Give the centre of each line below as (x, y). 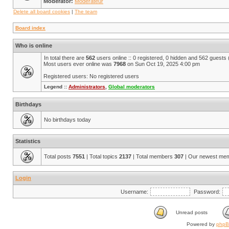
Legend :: (56, 87)
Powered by (201, 224)
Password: (207, 192)
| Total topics (102, 156)
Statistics (28, 141)
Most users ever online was (78, 64)
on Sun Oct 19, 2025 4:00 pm (163, 64)
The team (86, 12)
